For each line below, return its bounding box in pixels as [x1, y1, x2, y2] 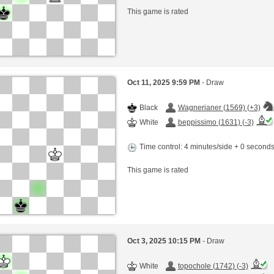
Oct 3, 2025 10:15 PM [127, 236, 202, 245]
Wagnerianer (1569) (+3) [177, 103, 261, 112]
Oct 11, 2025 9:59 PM [127, 78, 202, 87]
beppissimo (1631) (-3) [177, 117, 254, 127]
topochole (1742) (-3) [177, 261, 248, 270]
